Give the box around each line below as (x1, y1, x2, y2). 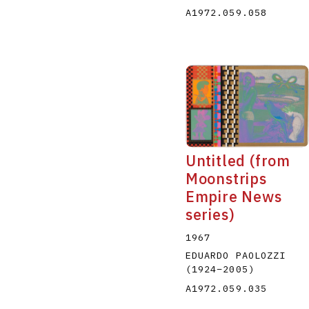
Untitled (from (185, 151, 290, 171)
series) (185, 205, 235, 225)
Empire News (185, 187, 282, 207)
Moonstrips (185, 169, 267, 189)
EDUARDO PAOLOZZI (185, 249, 286, 262)
